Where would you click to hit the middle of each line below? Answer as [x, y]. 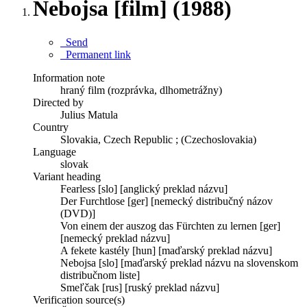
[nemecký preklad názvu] [115, 238]
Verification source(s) [79, 299]
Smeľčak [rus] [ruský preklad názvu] [140, 287]
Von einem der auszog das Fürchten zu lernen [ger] [170, 225]
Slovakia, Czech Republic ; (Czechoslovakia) [158, 139]
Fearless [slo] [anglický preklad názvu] [144, 188]
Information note [69, 77]
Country [51, 127]
